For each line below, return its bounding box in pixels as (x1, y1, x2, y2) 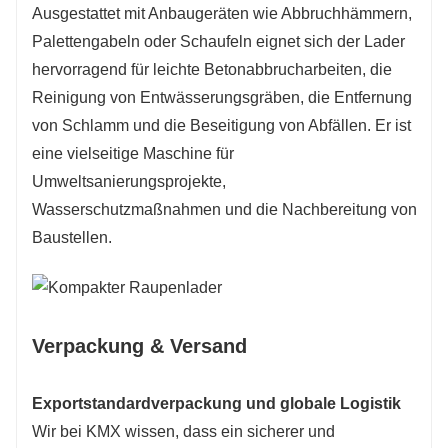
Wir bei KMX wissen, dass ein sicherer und (32, 423, 335, 441)
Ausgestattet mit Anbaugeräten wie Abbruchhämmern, (32, 4, 412, 22)
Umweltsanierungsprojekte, (32, 172, 226, 190)
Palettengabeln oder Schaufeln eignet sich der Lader (32, 32, 405, 50)
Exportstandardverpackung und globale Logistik (32, 395, 401, 413)
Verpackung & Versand (32, 335, 247, 358)
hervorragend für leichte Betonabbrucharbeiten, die (32, 60, 392, 78)
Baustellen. (32, 228, 112, 246)
